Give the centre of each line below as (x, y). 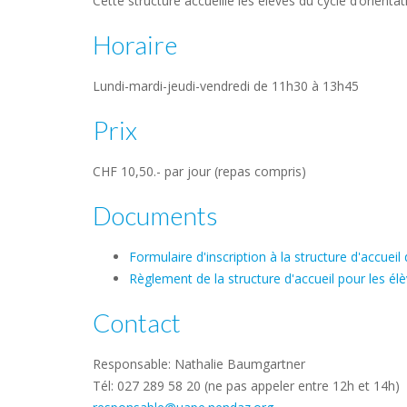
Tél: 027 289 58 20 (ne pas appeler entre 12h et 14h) (246, 386)
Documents (155, 215)
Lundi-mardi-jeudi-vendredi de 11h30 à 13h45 (226, 86)
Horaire (135, 45)
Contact (137, 323)
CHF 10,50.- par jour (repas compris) (201, 171)
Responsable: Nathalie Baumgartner (199, 364)
